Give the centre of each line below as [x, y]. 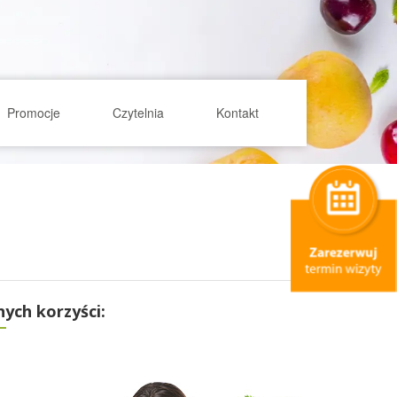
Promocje [34, 113]
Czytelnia [139, 113]
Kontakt [237, 113]
